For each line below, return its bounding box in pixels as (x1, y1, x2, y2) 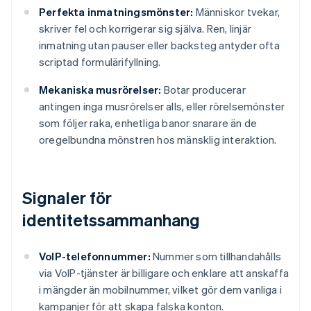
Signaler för (22, 187, 112, 209)
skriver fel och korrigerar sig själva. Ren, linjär (39, 22, 252, 36)
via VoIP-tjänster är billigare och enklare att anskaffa (39, 266, 289, 280)
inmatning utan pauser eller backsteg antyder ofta (39, 38, 280, 53)
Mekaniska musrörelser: (39, 83, 162, 97)
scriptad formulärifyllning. (39, 55, 161, 69)
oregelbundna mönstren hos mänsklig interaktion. (39, 133, 277, 147)
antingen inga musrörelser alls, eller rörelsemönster (39, 99, 285, 114)
